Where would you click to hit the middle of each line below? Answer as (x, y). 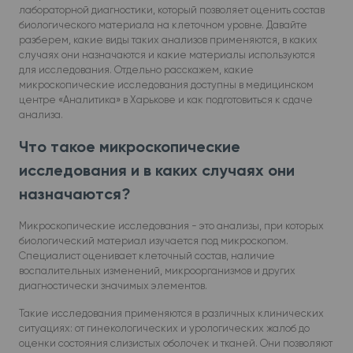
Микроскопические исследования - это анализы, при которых (171, 226)
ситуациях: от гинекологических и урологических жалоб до (164, 328)
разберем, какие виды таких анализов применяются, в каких (168, 40)
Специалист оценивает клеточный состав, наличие (147, 256)
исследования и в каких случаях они (157, 170)
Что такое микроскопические (130, 147)
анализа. (41, 115)
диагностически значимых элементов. (113, 286)
